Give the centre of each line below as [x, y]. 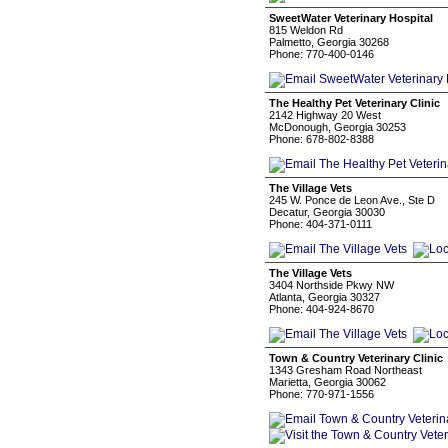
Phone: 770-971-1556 [321, 394]
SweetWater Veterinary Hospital [351, 18]
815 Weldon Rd [306, 30]
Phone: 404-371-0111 [320, 224]
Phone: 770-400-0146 [321, 54]
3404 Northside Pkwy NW [331, 285]
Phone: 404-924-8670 [321, 309]
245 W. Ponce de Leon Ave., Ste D [352, 200]
